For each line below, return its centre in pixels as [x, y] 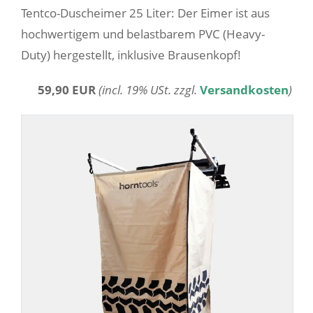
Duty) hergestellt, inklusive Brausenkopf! [131, 55]
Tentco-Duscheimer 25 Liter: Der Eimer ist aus [145, 13]
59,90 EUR [67, 90]
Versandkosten [244, 90]
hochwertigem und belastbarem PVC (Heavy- [143, 34]
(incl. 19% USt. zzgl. [149, 90]
